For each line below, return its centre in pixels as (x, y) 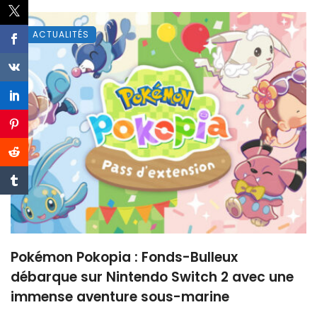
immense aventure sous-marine (120, 297)
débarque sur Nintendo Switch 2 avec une (152, 277)
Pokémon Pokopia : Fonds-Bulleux (124, 258)
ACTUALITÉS (61, 34)
